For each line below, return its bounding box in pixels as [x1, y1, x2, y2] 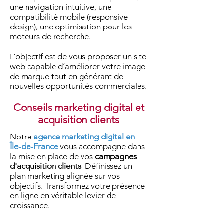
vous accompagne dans [60, 141, 145, 151]
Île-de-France [10, 141, 58, 151]
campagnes [95, 151, 137, 161]
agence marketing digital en [33, 132, 135, 141]
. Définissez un [81, 161, 132, 171]
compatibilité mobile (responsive [10, 12, 128, 22]
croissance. [10, 200, 50, 210]
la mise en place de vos [10, 151, 95, 161]
